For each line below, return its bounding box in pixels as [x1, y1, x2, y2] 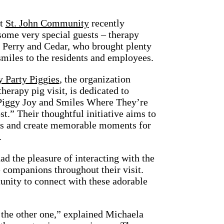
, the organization [59, 73, 130, 85]
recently [88, 17, 124, 29]
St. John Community [5, 17, 89, 29]
